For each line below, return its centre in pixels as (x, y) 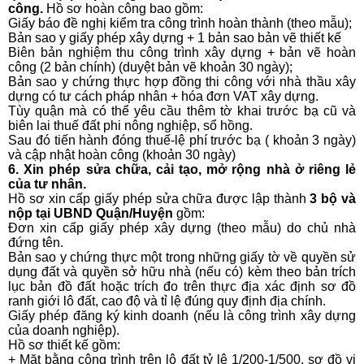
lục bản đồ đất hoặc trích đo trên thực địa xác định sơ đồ (182, 287)
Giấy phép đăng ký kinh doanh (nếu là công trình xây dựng (182, 316)
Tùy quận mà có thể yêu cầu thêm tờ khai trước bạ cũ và (182, 111)
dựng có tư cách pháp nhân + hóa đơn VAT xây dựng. (163, 97)
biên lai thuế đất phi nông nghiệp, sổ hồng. (130, 126)
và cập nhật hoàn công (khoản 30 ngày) (122, 155)
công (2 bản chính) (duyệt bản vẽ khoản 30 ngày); (150, 67)
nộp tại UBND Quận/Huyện (92, 214)
